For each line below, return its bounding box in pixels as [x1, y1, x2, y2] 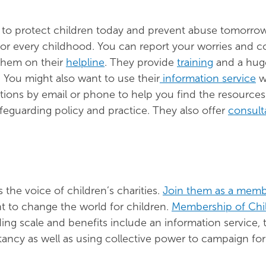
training [177, 56, 213, 69]
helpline [66, 56, 104, 69]
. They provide [104, 56, 177, 69]
